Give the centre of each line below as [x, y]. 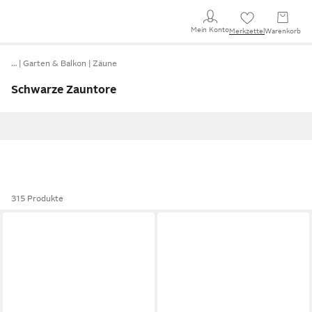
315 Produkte [37, 198]
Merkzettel [247, 31]
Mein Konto [210, 29]
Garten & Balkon [55, 63]
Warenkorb [283, 31]
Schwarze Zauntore [64, 90]
